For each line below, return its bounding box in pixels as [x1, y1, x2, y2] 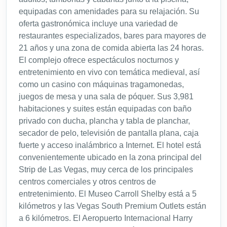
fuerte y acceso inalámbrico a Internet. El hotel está [19, 141, 201, 150]
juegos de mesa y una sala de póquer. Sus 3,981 [19, 92, 194, 101]
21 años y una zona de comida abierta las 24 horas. [19, 44, 204, 53]
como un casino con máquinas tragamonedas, [19, 80, 184, 89]
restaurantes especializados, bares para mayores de [19, 31, 206, 41]
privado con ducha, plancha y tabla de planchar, [19, 117, 190, 126]
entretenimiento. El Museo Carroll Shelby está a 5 [19, 190, 197, 199]
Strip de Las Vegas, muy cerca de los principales [19, 165, 193, 174]
